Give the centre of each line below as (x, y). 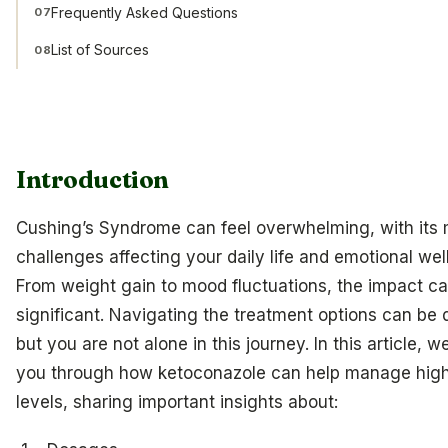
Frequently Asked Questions (145, 12)
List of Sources (100, 50)
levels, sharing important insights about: (177, 401)
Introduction (92, 180)
